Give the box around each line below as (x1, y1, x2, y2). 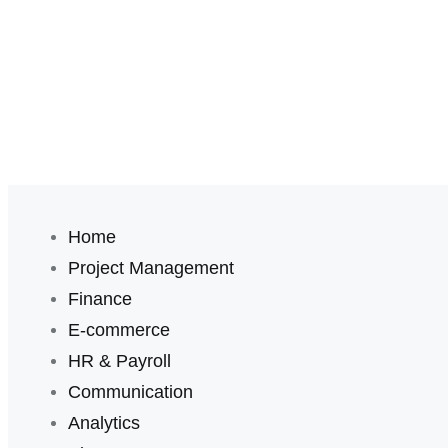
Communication (68, 382, 193, 402)
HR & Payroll (68, 351, 171, 371)
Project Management (68, 258, 234, 278)
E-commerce (68, 320, 170, 340)
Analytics (68, 413, 140, 433)
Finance (68, 289, 132, 309)
